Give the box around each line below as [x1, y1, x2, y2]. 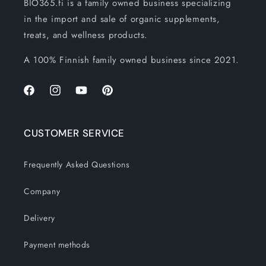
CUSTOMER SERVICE [24, 126, 125, 140]
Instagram [48, 90, 85, 102]
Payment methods [24, 238, 90, 251]
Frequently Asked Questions [24, 158, 130, 170]
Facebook [22, 90, 59, 102]
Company [24, 185, 61, 197]
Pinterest [100, 90, 134, 102]
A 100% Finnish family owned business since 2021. [24, 53, 239, 66]
